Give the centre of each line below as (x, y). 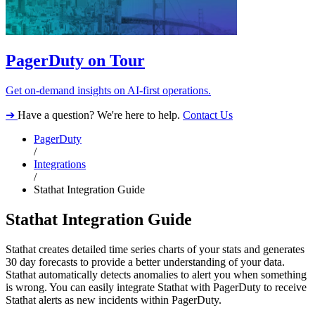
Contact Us (208, 115)
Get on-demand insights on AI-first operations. (108, 91)
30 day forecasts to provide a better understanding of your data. (145, 262)
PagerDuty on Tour (75, 61)
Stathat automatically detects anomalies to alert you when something (156, 275)
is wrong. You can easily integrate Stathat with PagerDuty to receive (156, 288)
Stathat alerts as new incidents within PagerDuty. (114, 300)
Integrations (60, 165)
